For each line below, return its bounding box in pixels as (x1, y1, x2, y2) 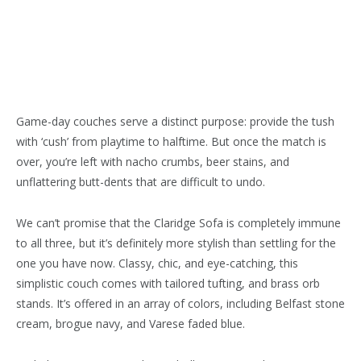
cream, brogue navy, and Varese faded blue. (16, 315, 245, 331)
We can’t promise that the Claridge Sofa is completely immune (16, 214, 341, 230)
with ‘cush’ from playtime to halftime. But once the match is (16, 133, 326, 149)
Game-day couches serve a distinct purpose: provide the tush (16, 113, 334, 129)
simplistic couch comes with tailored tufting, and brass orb (16, 275, 320, 291)
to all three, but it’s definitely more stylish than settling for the (16, 234, 336, 251)
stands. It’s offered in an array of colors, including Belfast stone (16, 295, 345, 311)
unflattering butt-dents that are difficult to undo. (16, 173, 265, 189)
